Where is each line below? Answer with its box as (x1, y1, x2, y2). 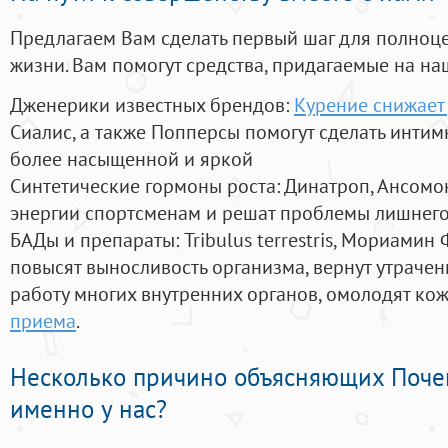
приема (10, 307, 76, 335)
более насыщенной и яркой (10, 145, 253, 173)
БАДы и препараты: (10, 226, 184, 254)
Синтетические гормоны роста (10, 172, 276, 200)
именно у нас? (10, 393, 167, 426)
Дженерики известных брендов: (10, 91, 294, 119)
